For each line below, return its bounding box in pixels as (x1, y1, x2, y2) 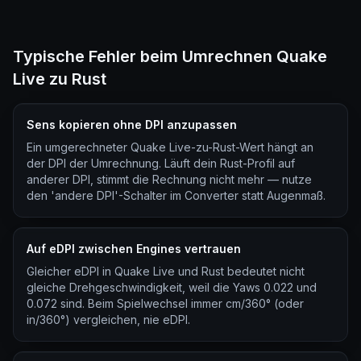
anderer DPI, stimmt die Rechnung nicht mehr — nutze (27, 172, 312, 186)
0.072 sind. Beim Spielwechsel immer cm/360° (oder (27, 297, 304, 310)
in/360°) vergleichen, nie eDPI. (27, 313, 190, 326)
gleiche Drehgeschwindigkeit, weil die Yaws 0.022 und (27, 280, 317, 294)
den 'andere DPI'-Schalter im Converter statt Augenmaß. (27, 189, 326, 202)
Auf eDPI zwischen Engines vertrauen (27, 242, 241, 255)
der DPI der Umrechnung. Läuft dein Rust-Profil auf (27, 156, 295, 170)
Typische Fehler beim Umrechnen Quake (13, 47, 327, 66)
